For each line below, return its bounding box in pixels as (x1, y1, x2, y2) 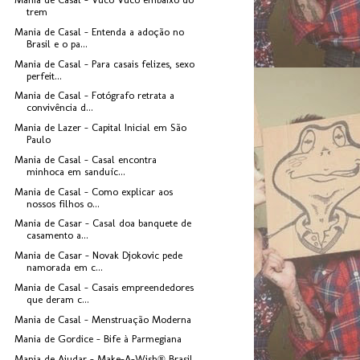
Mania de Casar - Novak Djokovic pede (14, 249, 183, 262)
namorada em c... (27, 261, 104, 274)
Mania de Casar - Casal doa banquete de (14, 217, 192, 230)
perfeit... (27, 69, 63, 82)
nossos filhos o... (27, 197, 100, 210)
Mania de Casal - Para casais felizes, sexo (14, 57, 195, 70)
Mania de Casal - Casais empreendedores (14, 280, 194, 293)
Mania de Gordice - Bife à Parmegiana (14, 333, 182, 346)
